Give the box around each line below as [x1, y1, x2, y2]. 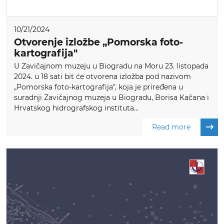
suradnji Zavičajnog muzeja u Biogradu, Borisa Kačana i [14, 92, 209, 102]
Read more [152, 122, 190, 131]
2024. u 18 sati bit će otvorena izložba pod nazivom [14, 71, 191, 81]
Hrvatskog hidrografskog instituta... [14, 103, 138, 112]
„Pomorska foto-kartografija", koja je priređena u [14, 82, 183, 91]
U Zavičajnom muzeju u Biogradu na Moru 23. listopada [14, 61, 208, 70]
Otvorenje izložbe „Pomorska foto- [14, 36, 183, 48]
